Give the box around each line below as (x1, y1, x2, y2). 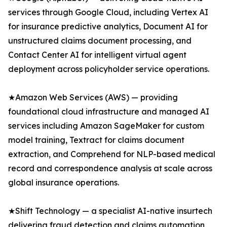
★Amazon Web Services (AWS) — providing (8, 92, 178, 103)
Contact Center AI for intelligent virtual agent (8, 50, 186, 60)
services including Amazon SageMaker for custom (8, 121, 204, 131)
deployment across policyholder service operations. (8, 64, 209, 74)
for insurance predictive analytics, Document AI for (8, 21, 208, 32)
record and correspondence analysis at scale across (8, 163, 212, 174)
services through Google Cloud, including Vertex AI (8, 7, 208, 18)
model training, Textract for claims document (8, 135, 184, 145)
